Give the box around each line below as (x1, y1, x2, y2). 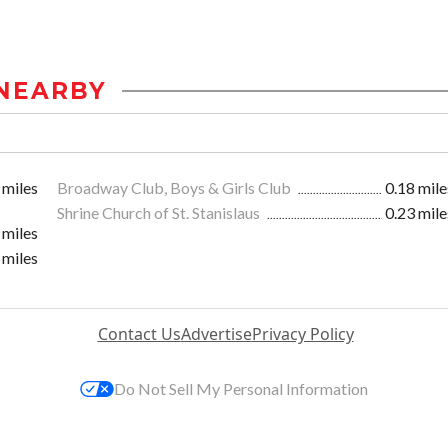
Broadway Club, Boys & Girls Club (57, 178, 294, 198)
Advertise (180, 323, 252, 346)
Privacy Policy (251, 323, 354, 346)
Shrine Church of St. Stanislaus (57, 203, 263, 223)
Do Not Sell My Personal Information (114, 379, 368, 399)
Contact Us (97, 323, 181, 346)
